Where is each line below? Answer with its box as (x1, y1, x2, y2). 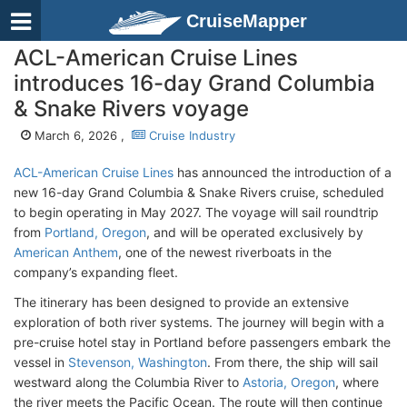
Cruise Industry (145, 128, 235, 143)
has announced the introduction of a (174, 164, 392, 180)
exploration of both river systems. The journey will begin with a (14, 314, 384, 330)
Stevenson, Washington (68, 354, 207, 370)
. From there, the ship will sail (207, 354, 378, 370)
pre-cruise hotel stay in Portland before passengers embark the (14, 334, 391, 350)
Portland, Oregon (45, 224, 146, 240)
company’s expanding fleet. (14, 264, 178, 280)
